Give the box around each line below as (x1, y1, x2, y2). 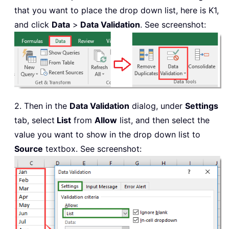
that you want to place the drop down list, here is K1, (14, 5, 219, 16)
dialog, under (129, 101, 185, 111)
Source (14, 144, 43, 154)
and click (14, 19, 52, 30)
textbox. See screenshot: (43, 144, 142, 154)
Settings (185, 101, 218, 111)
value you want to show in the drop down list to (14, 129, 200, 140)
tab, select (14, 115, 55, 126)
